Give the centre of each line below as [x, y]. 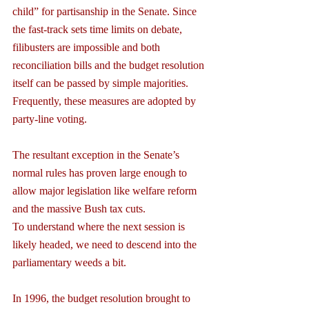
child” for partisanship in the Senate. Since [106, 11]
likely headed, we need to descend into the [106, 244]
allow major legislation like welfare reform [106, 190]
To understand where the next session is [100, 226]
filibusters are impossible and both [88, 47]
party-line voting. [50, 119]
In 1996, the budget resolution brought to [103, 298]
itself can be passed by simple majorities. [102, 83]
